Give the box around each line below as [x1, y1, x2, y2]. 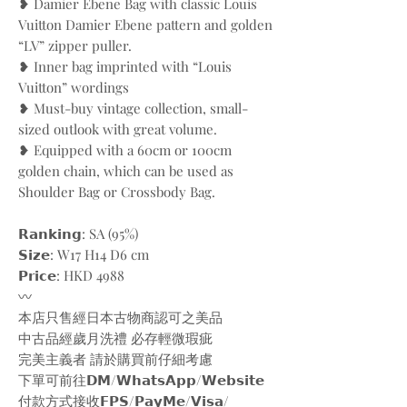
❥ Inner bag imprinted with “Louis [18, 57, 232, 75]
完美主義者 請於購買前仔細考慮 [18, 350, 213, 368]
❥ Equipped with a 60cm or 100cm [18, 141, 232, 159]
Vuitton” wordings [18, 78, 129, 96]
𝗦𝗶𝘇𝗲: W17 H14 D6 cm [18, 245, 149, 263]
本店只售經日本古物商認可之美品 [18, 308, 223, 326]
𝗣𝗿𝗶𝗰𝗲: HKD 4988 [18, 266, 124, 284]
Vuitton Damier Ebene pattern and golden [18, 15, 273, 34]
